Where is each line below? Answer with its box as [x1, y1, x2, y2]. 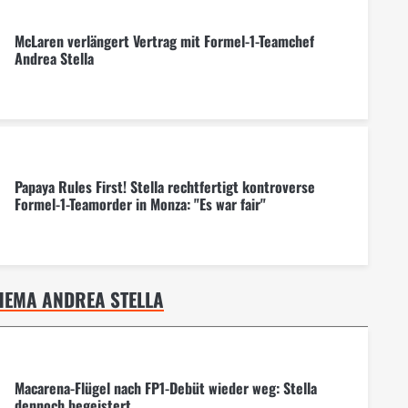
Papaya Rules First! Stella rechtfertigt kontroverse [14, 176, 315, 199]
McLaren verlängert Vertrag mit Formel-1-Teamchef [14, 30, 314, 53]
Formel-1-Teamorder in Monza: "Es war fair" [14, 193, 266, 216]
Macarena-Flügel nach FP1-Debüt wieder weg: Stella [14, 376, 317, 399]
